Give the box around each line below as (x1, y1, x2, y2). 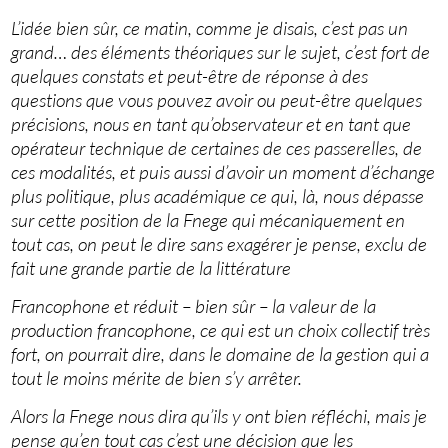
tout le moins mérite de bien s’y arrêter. (11, 366, 303, 391)
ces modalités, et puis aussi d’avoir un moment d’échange (11, 160, 436, 185)
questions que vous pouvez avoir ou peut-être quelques (11, 88, 423, 113)
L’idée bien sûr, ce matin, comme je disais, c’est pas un (11, 16, 409, 41)
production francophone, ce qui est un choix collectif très (11, 318, 431, 343)
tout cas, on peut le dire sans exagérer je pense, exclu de (11, 232, 428, 257)
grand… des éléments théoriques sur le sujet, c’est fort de (11, 40, 431, 65)
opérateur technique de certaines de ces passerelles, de (11, 136, 423, 161)
